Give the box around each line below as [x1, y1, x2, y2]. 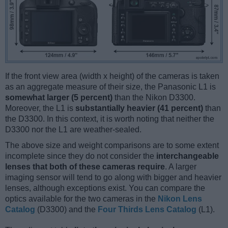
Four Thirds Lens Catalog [98, 205, 196, 214]
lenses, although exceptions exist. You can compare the [5, 184, 205, 193]
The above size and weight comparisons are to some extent [5, 141, 219, 150]
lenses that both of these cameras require [5, 162, 165, 172]
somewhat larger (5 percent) [5, 93, 112, 102]
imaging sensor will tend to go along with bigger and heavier [5, 173, 221, 182]
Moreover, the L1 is [5, 104, 75, 113]
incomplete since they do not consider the [5, 152, 156, 161]
